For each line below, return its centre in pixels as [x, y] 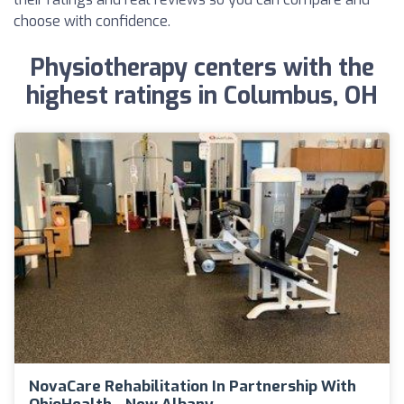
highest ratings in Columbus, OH [202, 96]
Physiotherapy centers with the [202, 68]
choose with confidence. [92, 21]
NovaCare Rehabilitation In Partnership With [193, 386]
